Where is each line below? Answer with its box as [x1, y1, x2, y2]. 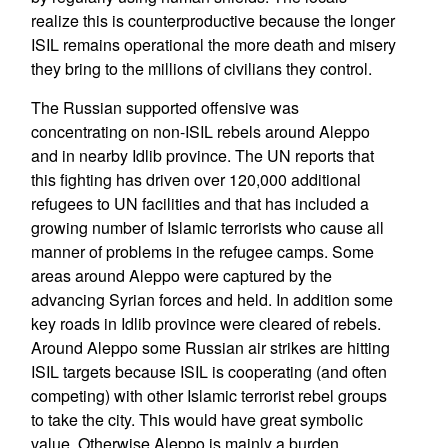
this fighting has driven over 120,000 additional [30, 168, 361, 191]
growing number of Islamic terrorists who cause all [30, 216, 384, 239]
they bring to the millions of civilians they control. [30, 57, 372, 80]
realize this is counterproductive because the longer [30, 9, 395, 32]
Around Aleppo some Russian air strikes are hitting [30, 336, 390, 359]
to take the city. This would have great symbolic [30, 408, 363, 431]
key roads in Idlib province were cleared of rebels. [30, 312, 381, 335]
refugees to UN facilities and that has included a [30, 192, 369, 215]
